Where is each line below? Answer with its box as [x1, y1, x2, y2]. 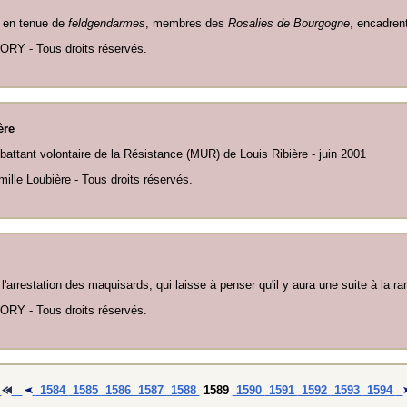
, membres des [145, 15, 228, 30]
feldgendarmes [68, 15, 145, 30]
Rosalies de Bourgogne [228, 15, 350, 30]
